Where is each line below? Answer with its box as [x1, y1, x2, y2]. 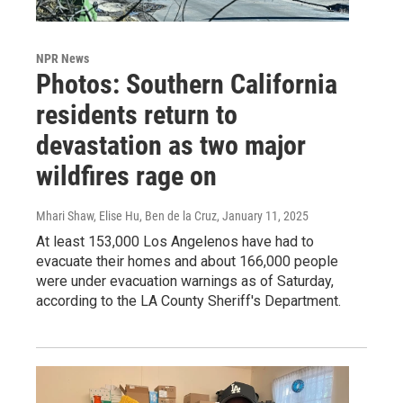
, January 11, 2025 [217, 208, 309, 223]
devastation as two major [36, 129, 306, 161]
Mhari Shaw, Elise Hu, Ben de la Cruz [36, 208, 217, 223]
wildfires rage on [36, 159, 217, 192]
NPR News [36, 50, 89, 66]
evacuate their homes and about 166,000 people [36, 252, 338, 270]
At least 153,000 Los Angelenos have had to [36, 232, 314, 250]
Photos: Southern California [36, 67, 337, 100]
